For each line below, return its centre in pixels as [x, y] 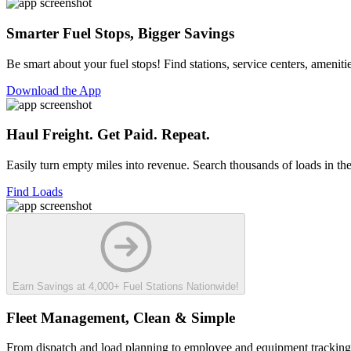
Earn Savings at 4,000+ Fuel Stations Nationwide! [126, 286]
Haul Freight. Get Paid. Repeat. [108, 135]
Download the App [54, 90]
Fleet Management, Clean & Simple [121, 317]
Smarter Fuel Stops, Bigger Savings [120, 33]
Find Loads [34, 191]
